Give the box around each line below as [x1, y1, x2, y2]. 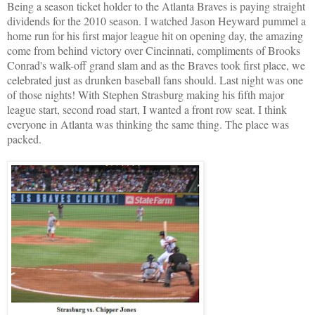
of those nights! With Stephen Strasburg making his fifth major [7, 87, 284, 103]
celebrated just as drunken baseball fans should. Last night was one [7, 72, 303, 88]
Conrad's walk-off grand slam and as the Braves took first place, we [7, 58, 305, 73]
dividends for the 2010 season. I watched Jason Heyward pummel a [7, 13, 306, 29]
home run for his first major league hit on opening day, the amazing [7, 28, 303, 44]
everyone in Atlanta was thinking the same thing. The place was [7, 117, 289, 132]
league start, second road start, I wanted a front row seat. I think [7, 102, 287, 117]
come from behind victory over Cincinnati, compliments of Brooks [7, 43, 300, 58]
